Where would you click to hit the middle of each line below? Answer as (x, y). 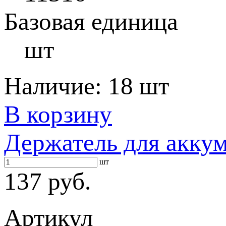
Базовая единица (91, 21)
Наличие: (56, 86)
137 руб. (47, 181)
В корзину (58, 114)
